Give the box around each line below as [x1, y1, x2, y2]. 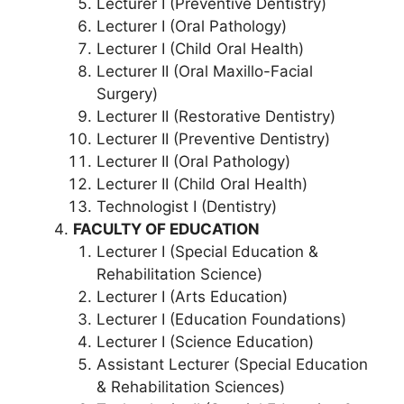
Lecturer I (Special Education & [96, 242, 318, 261]
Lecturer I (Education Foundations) [96, 309, 346, 328]
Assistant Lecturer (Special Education [96, 354, 368, 373]
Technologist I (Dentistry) [96, 197, 277, 216]
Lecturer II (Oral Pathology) [96, 151, 290, 170]
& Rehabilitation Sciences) [96, 377, 285, 396]
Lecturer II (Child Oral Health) [96, 174, 308, 193]
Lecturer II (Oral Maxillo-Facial [96, 61, 313, 80]
